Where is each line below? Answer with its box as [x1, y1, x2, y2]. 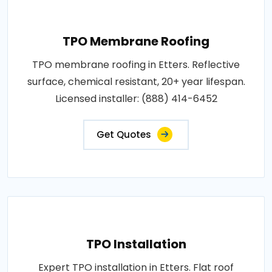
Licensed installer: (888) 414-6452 [55, 91, 217, 106]
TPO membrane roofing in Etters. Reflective [32, 57, 240, 72]
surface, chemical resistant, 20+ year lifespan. [27, 74, 245, 89]
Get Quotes [97, 127, 151, 141]
